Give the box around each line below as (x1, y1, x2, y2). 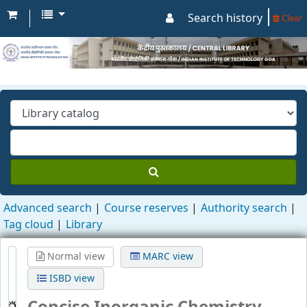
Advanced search (3, 200, 92, 217)
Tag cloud (3, 217, 53, 234)
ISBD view (212, 249, 260, 265)
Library (66, 217, 102, 234)
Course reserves (104, 200, 188, 217)
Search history (188, 10, 262, 27)
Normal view (27, 249, 88, 265)
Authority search (201, 200, 287, 217)
